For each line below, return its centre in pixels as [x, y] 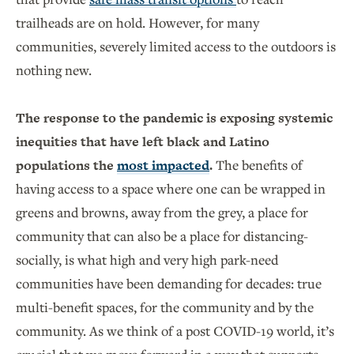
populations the [66, 166]
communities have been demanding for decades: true [169, 284]
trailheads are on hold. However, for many [137, 23]
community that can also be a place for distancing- [162, 236]
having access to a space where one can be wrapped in [171, 189]
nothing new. [54, 70]
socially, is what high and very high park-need [147, 260]
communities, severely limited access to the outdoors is [176, 47]
